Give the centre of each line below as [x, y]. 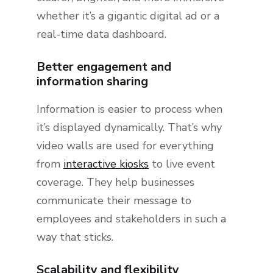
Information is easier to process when [129, 109]
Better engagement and [104, 67]
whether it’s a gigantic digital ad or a [128, 16]
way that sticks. [75, 237]
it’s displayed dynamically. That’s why [129, 128]
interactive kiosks [106, 164]
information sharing [92, 82]
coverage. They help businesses [115, 183]
